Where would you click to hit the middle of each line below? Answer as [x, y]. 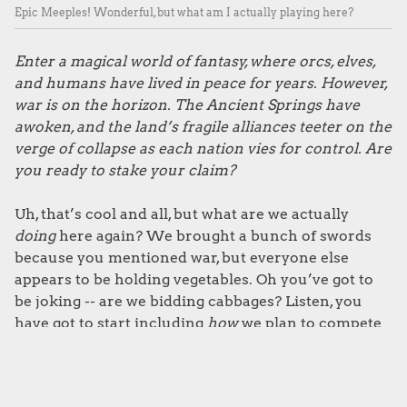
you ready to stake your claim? [125, 170]
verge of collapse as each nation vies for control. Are [203, 149]
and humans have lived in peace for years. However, [201, 83]
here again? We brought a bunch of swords [215, 236]
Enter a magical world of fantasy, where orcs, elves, [195, 61]
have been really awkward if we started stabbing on [198, 367]
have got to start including [111, 323]
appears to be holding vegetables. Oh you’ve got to [194, 279]
